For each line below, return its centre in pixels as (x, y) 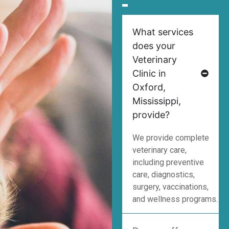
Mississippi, (156, 101)
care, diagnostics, (163, 175)
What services (163, 32)
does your (154, 46)
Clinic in (149, 74)
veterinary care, (159, 150)
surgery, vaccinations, (170, 187)
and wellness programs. (175, 199)
